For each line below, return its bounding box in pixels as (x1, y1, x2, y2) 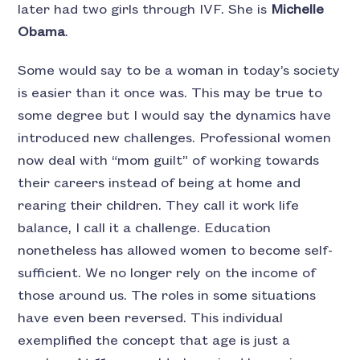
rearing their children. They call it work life (18, 198, 300, 213)
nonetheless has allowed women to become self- (18, 243, 333, 258)
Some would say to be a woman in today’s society (18, 63, 341, 78)
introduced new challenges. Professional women (18, 130, 332, 145)
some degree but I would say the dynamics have (18, 108, 332, 123)
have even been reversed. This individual (18, 310, 284, 325)
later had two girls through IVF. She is (18, 2, 272, 17)
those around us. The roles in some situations (18, 288, 317, 303)
